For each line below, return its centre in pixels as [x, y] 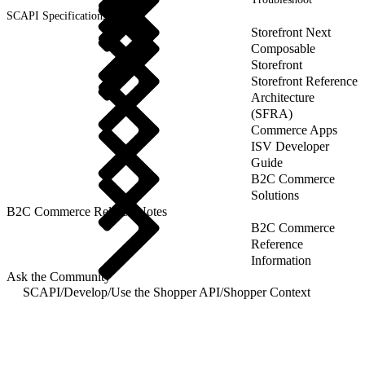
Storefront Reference [304, 81]
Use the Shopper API [165, 292]
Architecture [283, 97]
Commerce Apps [294, 130]
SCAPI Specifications [57, 15]
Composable [283, 48]
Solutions [275, 195]
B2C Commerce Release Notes [87, 211]
